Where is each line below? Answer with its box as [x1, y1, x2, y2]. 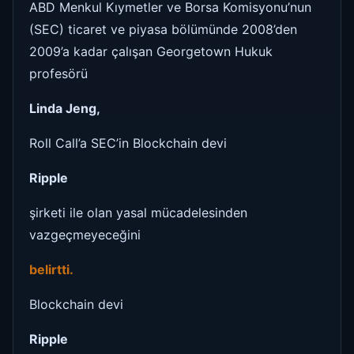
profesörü [29, 65, 88, 81]
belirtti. [29, 261, 77, 277]
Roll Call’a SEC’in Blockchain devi [29, 134, 227, 151]
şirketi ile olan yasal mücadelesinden [29, 204, 247, 220]
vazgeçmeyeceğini [29, 226, 141, 243]
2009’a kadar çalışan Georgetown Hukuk [29, 43, 273, 59]
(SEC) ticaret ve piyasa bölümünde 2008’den [29, 21, 297, 37]
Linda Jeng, [29, 100, 100, 116]
